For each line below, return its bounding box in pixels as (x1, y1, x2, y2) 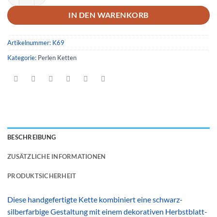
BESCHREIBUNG (7, 133, 56, 141)
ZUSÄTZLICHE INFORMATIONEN (7, 152, 106, 160)
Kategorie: (7, 53, 38, 62)
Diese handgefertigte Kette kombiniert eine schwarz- (7, 194, 183, 204)
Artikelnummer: (7, 38, 52, 46)
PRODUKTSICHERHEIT (7, 171, 77, 180)
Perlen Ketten (38, 53, 77, 62)
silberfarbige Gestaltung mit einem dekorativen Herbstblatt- (7, 206, 207, 216)
